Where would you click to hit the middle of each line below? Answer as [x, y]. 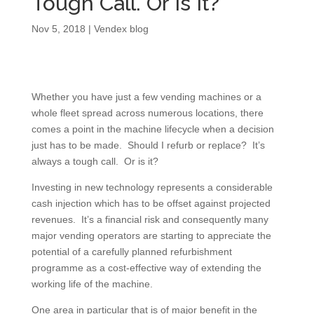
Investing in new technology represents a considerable [152, 187]
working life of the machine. [92, 284]
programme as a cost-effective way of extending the [146, 267]
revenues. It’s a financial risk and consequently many [150, 219]
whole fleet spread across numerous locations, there [147, 112]
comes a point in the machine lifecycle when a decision [152, 129]
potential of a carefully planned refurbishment [131, 251]
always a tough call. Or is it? [95, 161]
